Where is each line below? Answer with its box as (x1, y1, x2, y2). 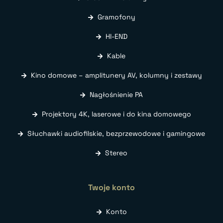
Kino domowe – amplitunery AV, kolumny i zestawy (30, 70, 202, 80)
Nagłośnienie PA (90, 90, 143, 99)
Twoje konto (88, 182, 135, 193)
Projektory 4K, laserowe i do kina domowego (41, 109, 191, 118)
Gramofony (97, 12, 135, 21)
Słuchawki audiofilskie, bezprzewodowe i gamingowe (27, 128, 205, 138)
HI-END (105, 31, 127, 41)
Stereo (105, 148, 127, 157)
